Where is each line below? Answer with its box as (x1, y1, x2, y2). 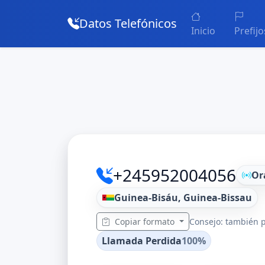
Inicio (191, 24, 215, 37)
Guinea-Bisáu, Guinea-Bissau (114, 191, 252, 204)
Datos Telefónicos (79, 15, 177, 31)
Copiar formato (112, 216, 177, 227)
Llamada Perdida (102, 234, 182, 247)
